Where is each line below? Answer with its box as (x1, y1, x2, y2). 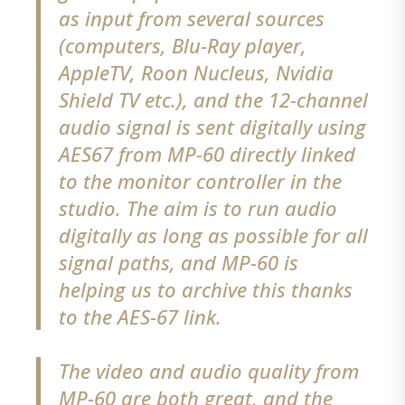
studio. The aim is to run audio (59, 194, 338, 222)
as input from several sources (59, 5, 325, 33)
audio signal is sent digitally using (59, 113, 367, 141)
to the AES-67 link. (59, 303, 222, 331)
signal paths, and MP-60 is (59, 249, 299, 277)
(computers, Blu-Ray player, (59, 32, 307, 60)
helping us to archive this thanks (59, 276, 353, 304)
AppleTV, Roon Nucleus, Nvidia (59, 59, 334, 87)
